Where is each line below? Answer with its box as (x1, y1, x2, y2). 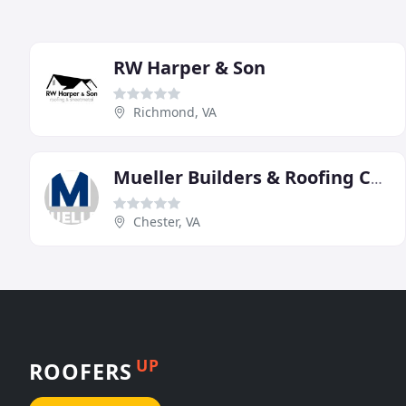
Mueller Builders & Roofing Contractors (371, 169, 382, 189)
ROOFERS (29, 356, 132, 386)
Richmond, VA (133, 103, 217, 121)
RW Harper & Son (113, 55, 266, 81)
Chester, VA (133, 213, 200, 231)
